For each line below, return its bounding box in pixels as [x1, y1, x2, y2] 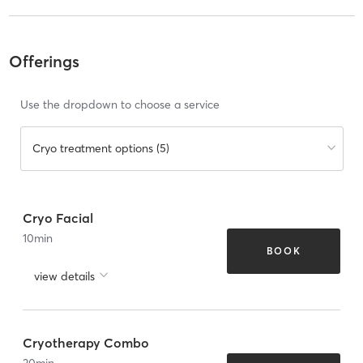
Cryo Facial [23, 209, 93, 226]
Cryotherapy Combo [23, 334, 149, 351]
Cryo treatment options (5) [32, 141, 169, 156]
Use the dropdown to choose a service [19, 97, 220, 113]
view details [34, 268, 95, 284]
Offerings [8, 51, 79, 72]
